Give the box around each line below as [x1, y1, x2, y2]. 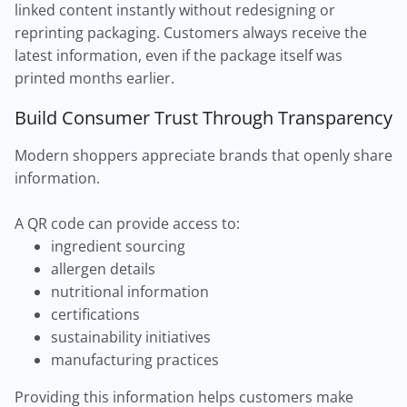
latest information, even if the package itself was [15, 45, 342, 65]
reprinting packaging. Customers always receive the [15, 23, 367, 43]
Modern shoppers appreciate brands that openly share [15, 145, 392, 165]
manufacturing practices [51, 350, 219, 370]
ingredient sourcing [51, 236, 185, 256]
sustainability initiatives [51, 327, 211, 347]
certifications [51, 304, 140, 324]
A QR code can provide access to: [15, 213, 240, 233]
